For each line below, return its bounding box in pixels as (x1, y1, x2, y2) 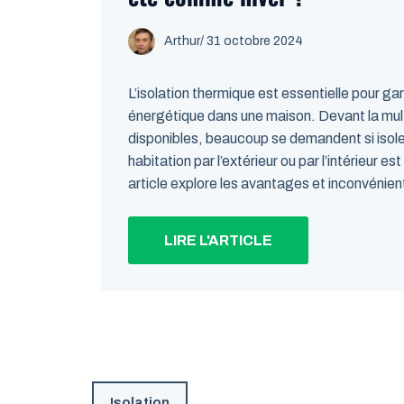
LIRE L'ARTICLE (164, 233, 272, 248)
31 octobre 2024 (207, 34, 303, 48)
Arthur (164, 34, 200, 48)
